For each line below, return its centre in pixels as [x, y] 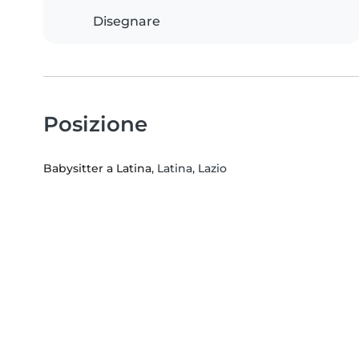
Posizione [95, 124]
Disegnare [127, 22]
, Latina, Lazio [189, 169]
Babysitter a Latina [97, 169]
